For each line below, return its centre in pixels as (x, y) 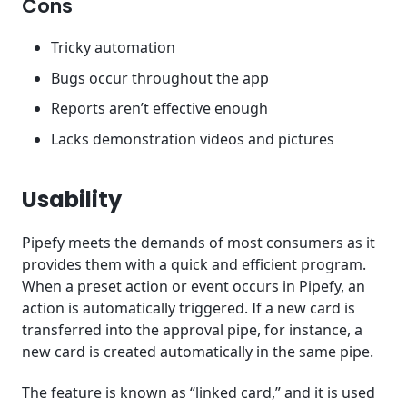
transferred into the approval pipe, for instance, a (192, 330)
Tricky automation (113, 47)
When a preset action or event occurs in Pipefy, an (194, 287)
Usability (72, 200)
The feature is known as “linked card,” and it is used (199, 392)
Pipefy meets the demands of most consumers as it (199, 243)
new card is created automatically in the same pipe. (199, 352)
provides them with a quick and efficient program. (194, 265)
